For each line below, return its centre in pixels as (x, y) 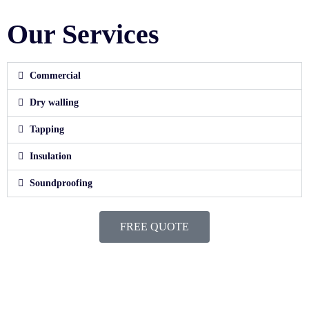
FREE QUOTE (154, 227)
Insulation (50, 157)
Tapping (47, 130)
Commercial (55, 76)
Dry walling (54, 103)
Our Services (83, 34)
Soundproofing (61, 183)
